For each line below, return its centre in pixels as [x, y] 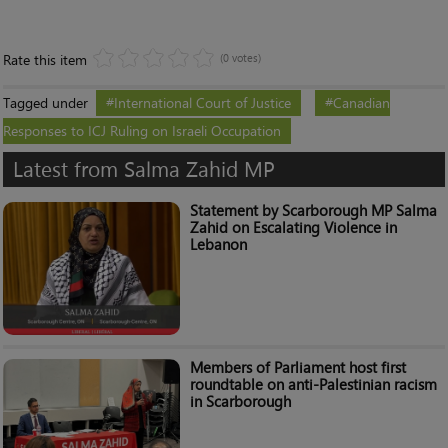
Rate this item [45, 59]
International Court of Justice [202, 102]
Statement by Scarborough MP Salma [313, 210]
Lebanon [218, 244]
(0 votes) [240, 57]
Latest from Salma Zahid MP [144, 168]
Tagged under [45, 102]
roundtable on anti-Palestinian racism [313, 384]
